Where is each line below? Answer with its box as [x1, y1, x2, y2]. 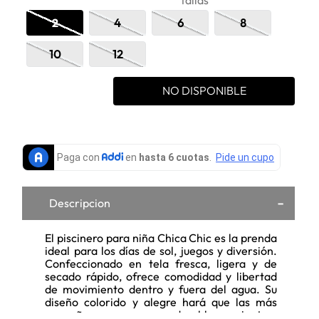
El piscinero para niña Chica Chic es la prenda [45, 230, 277, 245]
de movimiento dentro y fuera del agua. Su [45, 281, 277, 296]
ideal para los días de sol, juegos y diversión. [45, 243, 277, 258]
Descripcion [49, 196, 111, 211]
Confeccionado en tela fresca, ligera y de [45, 256, 277, 271]
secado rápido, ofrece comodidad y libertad [45, 268, 277, 283]
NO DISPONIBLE [162, 83, 246, 98]
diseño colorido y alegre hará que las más [45, 294, 277, 309]
